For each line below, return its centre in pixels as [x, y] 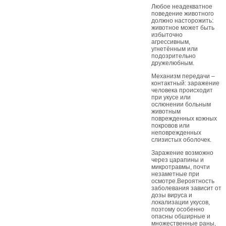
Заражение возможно [182, 153]
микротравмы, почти [181, 167]
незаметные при [175, 174]
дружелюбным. [173, 63]
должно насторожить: [182, 21]
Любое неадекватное [182, 7]
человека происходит [182, 90]
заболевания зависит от [186, 188]
